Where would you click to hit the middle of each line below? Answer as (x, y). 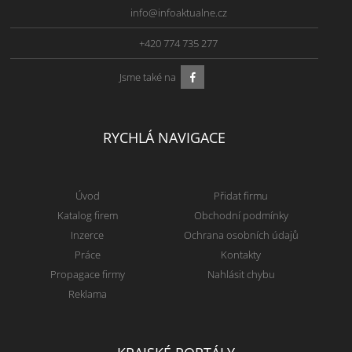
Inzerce (88, 235)
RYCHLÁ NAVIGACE (164, 138)
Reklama (87, 294)
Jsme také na (148, 77)
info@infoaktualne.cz (178, 13)
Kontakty (241, 255)
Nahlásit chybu (241, 275)
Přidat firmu (241, 196)
